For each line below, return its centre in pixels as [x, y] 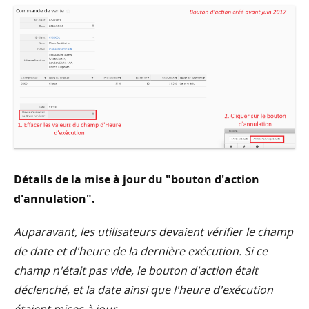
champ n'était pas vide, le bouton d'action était [136, 270]
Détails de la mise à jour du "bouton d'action [137, 179]
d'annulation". [54, 198]
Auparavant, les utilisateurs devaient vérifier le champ [153, 231]
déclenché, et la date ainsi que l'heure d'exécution [143, 289]
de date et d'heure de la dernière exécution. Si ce [141, 251]
